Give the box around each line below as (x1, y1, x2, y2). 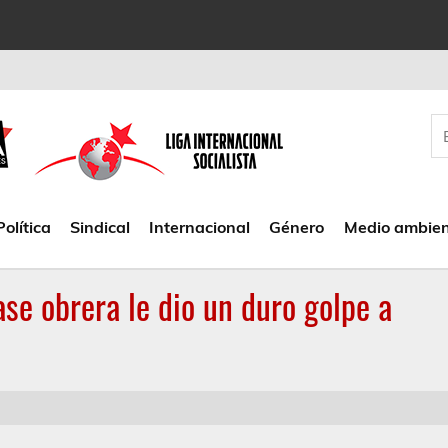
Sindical (69, 216, 130, 237)
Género (269, 216, 325, 237)
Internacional (149, 216, 251, 237)
